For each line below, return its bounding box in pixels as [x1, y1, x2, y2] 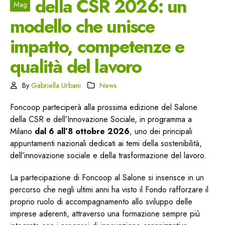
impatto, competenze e [10, 33, 184, 60]
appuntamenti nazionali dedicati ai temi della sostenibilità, [10, 138, 202, 149]
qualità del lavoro [10, 53, 142, 80]
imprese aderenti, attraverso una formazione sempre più [10, 208, 200, 219]
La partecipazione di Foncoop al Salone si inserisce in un [10, 172, 204, 183]
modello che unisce [10, 13, 155, 40]
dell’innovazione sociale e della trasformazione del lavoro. [10, 150, 206, 161]
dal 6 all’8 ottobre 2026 [35, 126, 130, 137]
